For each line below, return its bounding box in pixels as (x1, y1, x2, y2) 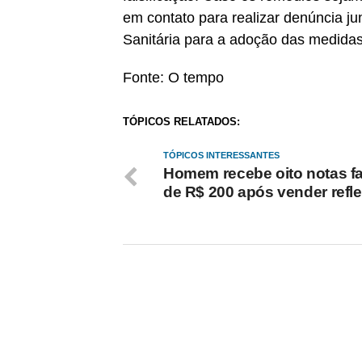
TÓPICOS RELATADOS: (123, 116, 240, 128)
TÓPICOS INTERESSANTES (163, 150, 280, 160)
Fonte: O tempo (123, 69, 224, 86)
